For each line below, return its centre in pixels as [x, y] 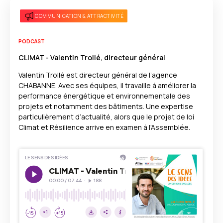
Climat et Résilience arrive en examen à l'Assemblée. [104, 127]
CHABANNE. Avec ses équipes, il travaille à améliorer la [107, 85]
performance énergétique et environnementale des [104, 96]
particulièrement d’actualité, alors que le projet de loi [106, 117]
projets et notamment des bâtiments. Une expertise [106, 106]
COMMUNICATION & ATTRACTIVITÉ [79, 16]
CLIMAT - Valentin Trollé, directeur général [92, 57]
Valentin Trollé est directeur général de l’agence [98, 75]
